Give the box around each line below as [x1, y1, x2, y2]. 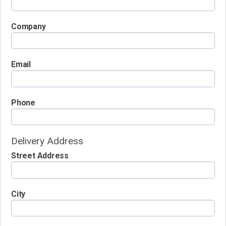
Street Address [11, 151, 69, 161]
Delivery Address [11, 135, 83, 147]
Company [11, 21, 46, 31]
